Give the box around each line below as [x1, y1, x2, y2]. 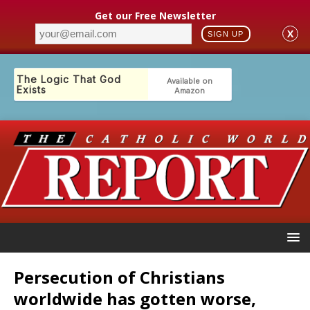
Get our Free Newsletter [94, 8, 216, 22]
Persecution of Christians [14, 265, 225, 289]
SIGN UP [208, 29, 244, 38]
